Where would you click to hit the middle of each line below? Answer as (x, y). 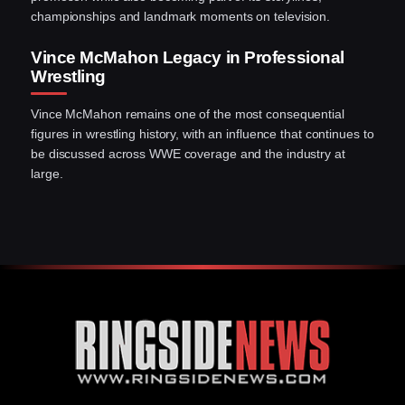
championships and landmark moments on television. (181, 16)
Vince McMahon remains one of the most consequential (188, 113)
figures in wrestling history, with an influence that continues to (202, 133)
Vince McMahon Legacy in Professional (188, 57)
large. (47, 173)
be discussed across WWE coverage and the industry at (188, 153)
